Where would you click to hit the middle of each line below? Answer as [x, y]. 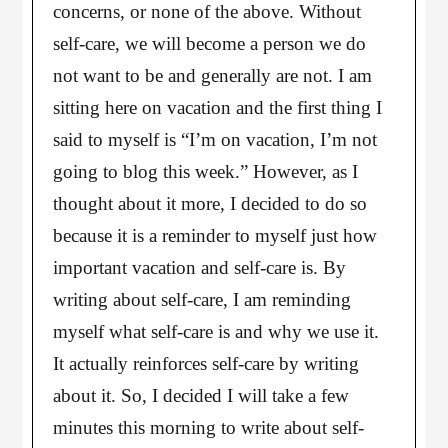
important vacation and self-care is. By [200, 267]
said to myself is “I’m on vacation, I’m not [215, 139]
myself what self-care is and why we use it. [216, 331]
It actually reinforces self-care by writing [206, 363]
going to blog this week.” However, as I [206, 171]
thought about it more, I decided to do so [210, 203]
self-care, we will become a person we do [210, 43]
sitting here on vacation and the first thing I [218, 107]
